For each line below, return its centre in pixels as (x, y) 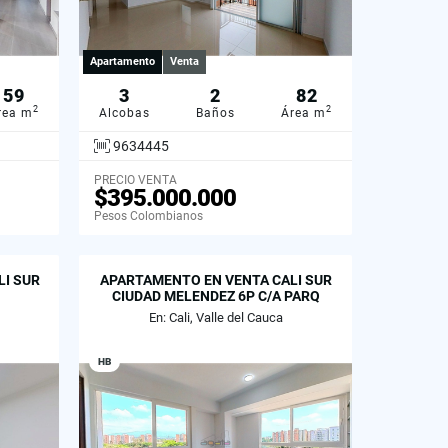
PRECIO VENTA (135, 179)
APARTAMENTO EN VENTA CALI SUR (215, 279)
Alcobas (124, 112)
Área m (303, 112)
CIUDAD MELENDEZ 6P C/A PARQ (215, 295)
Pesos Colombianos (148, 215)
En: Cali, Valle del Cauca (215, 317)
